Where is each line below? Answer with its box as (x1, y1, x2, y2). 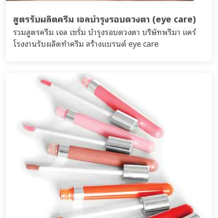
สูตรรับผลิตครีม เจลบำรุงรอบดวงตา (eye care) (13, 11, 196, 25)
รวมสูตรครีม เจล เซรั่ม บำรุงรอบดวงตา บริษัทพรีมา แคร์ (13, 25, 196, 38)
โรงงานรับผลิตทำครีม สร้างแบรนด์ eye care (13, 37, 159, 50)
